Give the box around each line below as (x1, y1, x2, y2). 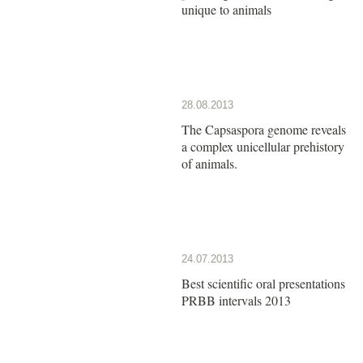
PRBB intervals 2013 (181, 291, 291, 309)
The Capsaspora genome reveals (181, 120, 346, 138)
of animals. (181, 154, 237, 172)
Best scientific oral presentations (181, 274, 345, 292)
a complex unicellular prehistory (181, 137, 344, 155)
